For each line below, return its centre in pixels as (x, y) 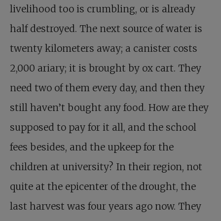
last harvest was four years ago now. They (106, 206)
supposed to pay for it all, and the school (103, 127)
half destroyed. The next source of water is (106, 29)
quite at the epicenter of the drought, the (103, 186)
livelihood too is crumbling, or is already (103, 9)
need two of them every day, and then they (107, 88)
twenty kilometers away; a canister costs (104, 48)
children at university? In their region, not (106, 167)
